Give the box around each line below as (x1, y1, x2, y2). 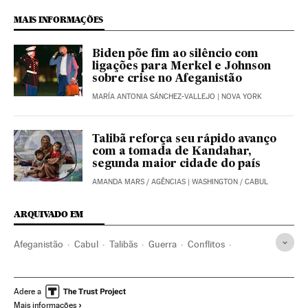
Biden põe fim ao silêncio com (92, 49, 258, 60)
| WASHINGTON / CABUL (186, 177, 268, 187)
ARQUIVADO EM (14, 209, 84, 220)
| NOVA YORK (215, 92, 262, 102)
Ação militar (105, 261, 155, 273)
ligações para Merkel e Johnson (92, 61, 271, 73)
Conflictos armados (14, 261, 94, 273)
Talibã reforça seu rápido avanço (92, 134, 276, 146)
